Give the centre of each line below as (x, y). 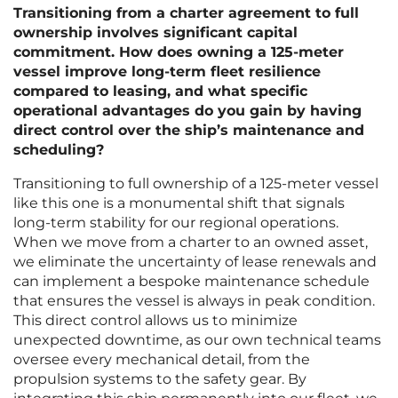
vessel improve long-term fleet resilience (167, 72)
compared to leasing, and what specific (160, 92)
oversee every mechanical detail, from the (162, 360)
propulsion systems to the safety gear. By (160, 379)
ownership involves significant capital (155, 33)
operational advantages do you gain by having (187, 111)
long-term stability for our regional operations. (176, 223)
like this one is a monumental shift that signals (179, 203)
